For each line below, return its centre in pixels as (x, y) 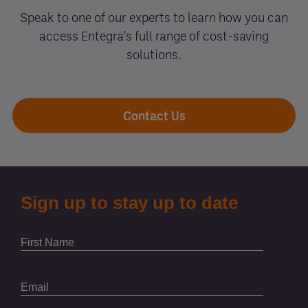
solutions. (154, 54)
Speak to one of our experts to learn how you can (154, 17)
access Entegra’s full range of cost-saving (154, 35)
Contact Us (154, 115)
